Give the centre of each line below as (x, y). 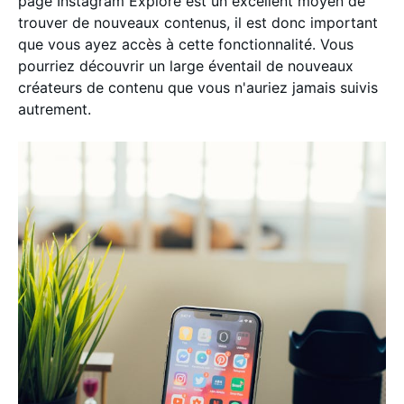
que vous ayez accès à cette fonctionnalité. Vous (186, 44)
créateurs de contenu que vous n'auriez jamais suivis (198, 87)
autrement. (57, 109)
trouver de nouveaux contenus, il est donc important (198, 23)
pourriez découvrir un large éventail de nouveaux (186, 66)
